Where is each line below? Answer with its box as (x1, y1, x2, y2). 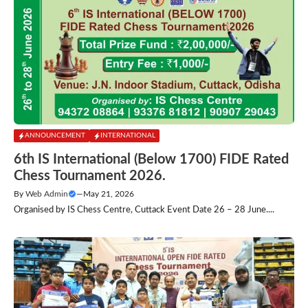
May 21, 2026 (83, 189, 134, 198)
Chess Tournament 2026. (14, 168, 166, 183)
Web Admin (25, 189, 68, 198)
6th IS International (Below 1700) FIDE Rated (14, 152, 289, 166)
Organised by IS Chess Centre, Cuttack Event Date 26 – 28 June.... (14, 205, 274, 214)
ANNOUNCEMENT (25, 132, 85, 140)
